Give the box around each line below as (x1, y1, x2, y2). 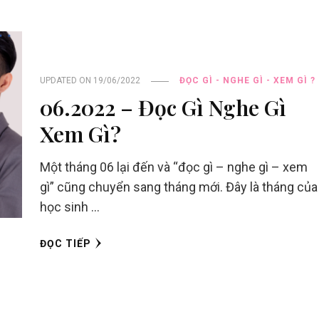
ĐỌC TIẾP (39, 238, 91, 250)
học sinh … (39, 199, 100, 215)
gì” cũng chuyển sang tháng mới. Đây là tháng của (39, 179, 318, 195)
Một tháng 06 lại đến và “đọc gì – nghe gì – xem (39, 159, 308, 175)
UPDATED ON (39, 75, 93, 86)
